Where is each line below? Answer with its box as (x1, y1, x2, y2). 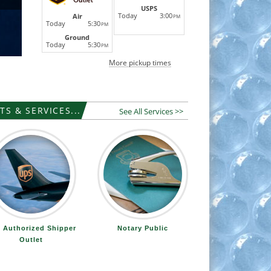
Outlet (19, 236, 43, 244)
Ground (65, 33, 90, 42)
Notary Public (117, 224, 168, 232)
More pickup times (109, 57, 171, 68)
